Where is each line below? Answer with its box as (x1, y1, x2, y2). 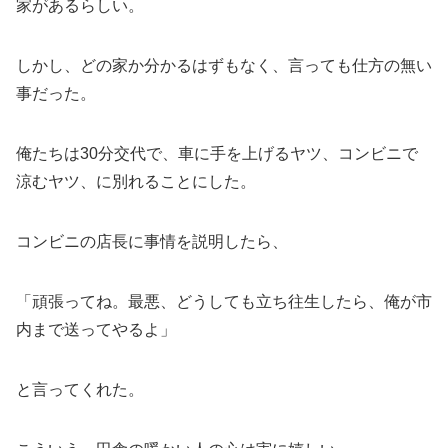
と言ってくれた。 (16, 380, 144, 398)
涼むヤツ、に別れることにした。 (16, 172, 256, 190)
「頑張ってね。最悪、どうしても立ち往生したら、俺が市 (16, 292, 432, 310)
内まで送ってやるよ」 (16, 320, 176, 338)
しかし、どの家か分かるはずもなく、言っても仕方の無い (16, 56, 432, 74)
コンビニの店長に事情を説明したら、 (16, 232, 288, 250)
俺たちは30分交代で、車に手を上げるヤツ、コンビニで (16, 144, 418, 162)
